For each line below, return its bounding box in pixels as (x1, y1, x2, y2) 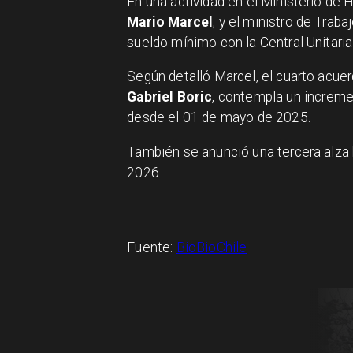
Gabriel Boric (127, 89, 213, 106)
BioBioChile (176, 240, 247, 256)
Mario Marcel (127, 13, 214, 30)
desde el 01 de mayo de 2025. (127, 110, 310, 126)
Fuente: (127, 240, 176, 256)
